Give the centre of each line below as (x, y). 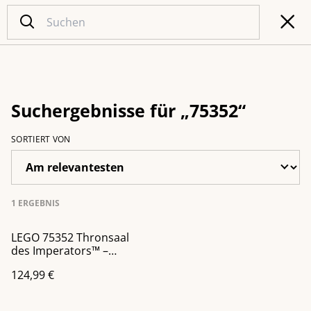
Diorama (34, 264)
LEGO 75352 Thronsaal (70, 237)
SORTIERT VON (41, 139)
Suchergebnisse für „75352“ (128, 110)
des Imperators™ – (60, 251)
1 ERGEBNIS (35, 203)
